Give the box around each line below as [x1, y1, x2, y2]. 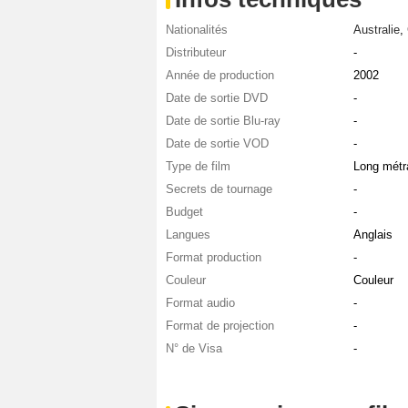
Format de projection [166, 319, 274, 333]
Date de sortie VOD [166, 137, 269, 151]
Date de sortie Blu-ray [166, 114, 280, 128]
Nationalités [166, 23, 228, 37]
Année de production [166, 68, 274, 83]
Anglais [352, 228, 393, 242]
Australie [352, 23, 400, 37]
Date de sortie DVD [166, 91, 268, 106]
